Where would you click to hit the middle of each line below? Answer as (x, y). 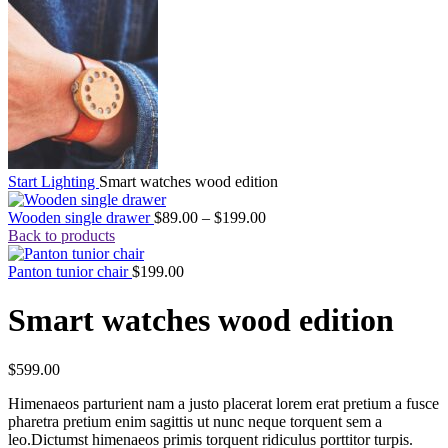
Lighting (70, 181)
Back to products (61, 235)
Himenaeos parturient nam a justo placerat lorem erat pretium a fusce (223, 403)
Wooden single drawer (81, 217)
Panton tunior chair (70, 271)
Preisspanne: (304, 216)
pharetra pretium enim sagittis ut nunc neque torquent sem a (195, 421)
